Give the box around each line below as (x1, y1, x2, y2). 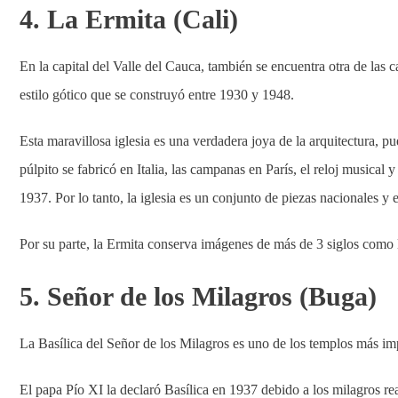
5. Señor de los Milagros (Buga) (20, 282, 377, 311)
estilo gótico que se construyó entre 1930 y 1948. (20, 87, 294, 102)
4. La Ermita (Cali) (20, 4, 238, 34)
